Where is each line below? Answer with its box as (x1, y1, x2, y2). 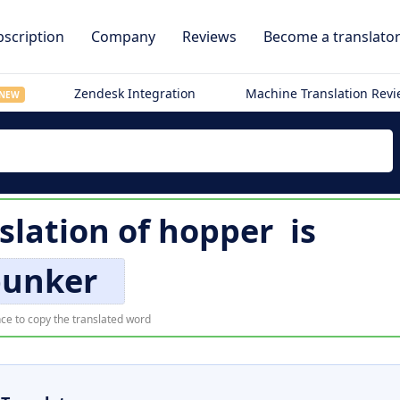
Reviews (182, 27, 237, 46)
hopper (157, 209, 273, 253)
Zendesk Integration (74, 85, 196, 102)
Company (91, 27, 155, 46)
